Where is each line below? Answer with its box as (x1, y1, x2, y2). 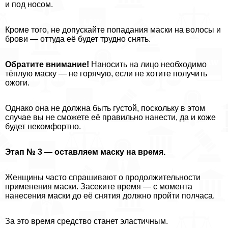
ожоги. (5, 78, 30, 88)
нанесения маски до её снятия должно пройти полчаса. (5, 191, 215, 201)
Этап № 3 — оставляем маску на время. (5, 148, 165, 157)
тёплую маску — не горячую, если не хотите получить (5, 69, 207, 78)
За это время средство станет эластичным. (5, 217, 168, 226)
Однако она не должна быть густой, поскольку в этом (5, 104, 205, 113)
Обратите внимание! (5, 60, 89, 69)
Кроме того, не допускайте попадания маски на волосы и (5, 25, 221, 35)
